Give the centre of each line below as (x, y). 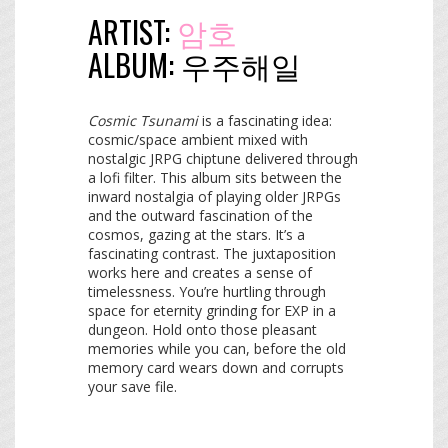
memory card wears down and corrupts (216, 368)
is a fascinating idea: (265, 121)
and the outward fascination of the (200, 216)
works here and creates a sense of (200, 273)
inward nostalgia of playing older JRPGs (214, 197)
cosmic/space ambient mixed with (198, 140)
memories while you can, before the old (217, 349)
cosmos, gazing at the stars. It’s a (196, 235)
